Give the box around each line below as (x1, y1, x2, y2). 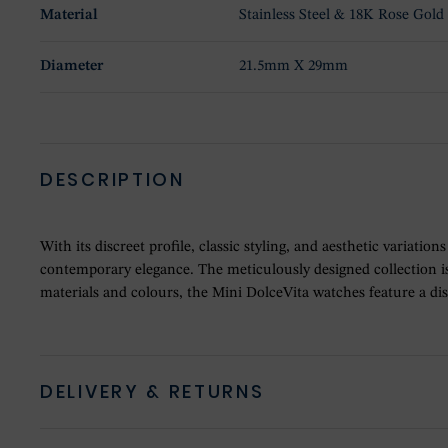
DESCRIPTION (40, 167, 185, 193)
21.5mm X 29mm (239, 59, 349, 75)
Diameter (40, 59, 103, 75)
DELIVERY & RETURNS (40, 379, 265, 405)
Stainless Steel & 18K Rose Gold (239, 8, 445, 24)
